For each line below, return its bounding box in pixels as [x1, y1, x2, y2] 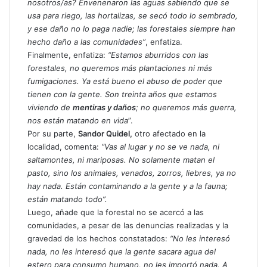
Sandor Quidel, [78, 128, 132, 138]
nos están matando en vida [27, 115, 128, 125]
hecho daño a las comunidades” [27, 36, 145, 46]
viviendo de [27, 102, 73, 112]
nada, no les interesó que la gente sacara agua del [27, 246, 216, 256]
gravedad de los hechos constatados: [27, 233, 170, 243]
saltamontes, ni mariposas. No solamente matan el [27, 154, 215, 164]
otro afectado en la [132, 128, 206, 138]
